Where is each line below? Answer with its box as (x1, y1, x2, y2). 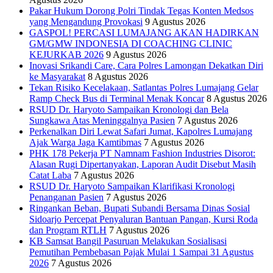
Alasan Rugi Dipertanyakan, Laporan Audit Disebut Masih (29, 159, 256, 170)
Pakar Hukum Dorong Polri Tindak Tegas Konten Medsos (29, 5, 253, 16)
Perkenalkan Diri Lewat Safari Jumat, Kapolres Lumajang (29, 126, 252, 137)
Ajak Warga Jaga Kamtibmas (29, 137, 141, 148)
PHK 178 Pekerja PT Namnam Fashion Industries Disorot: (29, 148, 255, 159)
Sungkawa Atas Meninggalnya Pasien (29, 115, 175, 126)
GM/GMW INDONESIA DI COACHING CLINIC (29, 38, 232, 49)
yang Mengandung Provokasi (29, 16, 143, 27)
